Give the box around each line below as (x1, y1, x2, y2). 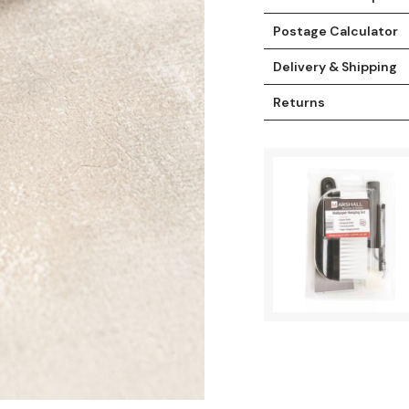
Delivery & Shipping (273, 58, 398, 75)
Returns (273, 93, 326, 110)
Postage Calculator (273, 22, 399, 39)
